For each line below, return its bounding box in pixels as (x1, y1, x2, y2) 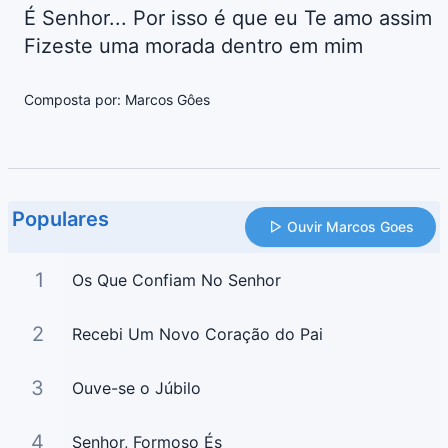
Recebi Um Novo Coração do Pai (71, 324, 323, 345)
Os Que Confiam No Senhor (71, 270, 281, 291)
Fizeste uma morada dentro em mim (24, 34, 363, 59)
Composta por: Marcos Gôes (24, 91, 210, 109)
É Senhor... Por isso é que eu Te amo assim (24, 6, 432, 31)
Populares (12, 207, 109, 232)
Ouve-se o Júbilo (71, 378, 201, 399)
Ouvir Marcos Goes (287, 218, 414, 236)
